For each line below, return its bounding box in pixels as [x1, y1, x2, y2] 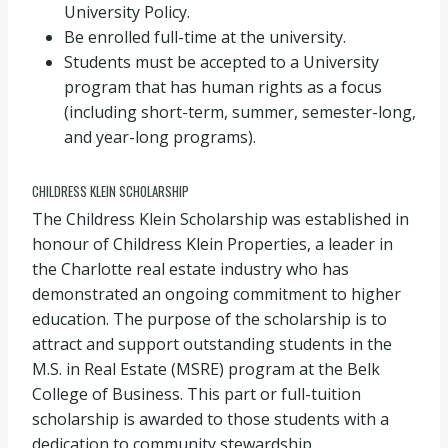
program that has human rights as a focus [64, 75, 382, 98]
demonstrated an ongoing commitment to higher [32, 283, 401, 305]
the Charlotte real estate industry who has [32, 258, 349, 280]
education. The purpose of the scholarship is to [32, 308, 387, 330]
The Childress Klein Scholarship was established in [32, 208, 409, 230]
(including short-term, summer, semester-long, [64, 100, 416, 123]
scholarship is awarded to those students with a [32, 408, 389, 430]
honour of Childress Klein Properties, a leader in [32, 233, 393, 255]
